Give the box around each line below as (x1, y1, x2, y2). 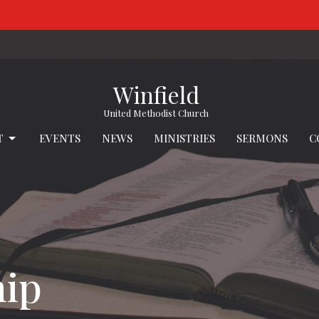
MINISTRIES (154, 131, 215, 145)
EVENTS (39, 131, 80, 145)
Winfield (113, 78, 199, 110)
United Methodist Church (103, 106, 209, 119)
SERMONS (236, 131, 288, 145)
